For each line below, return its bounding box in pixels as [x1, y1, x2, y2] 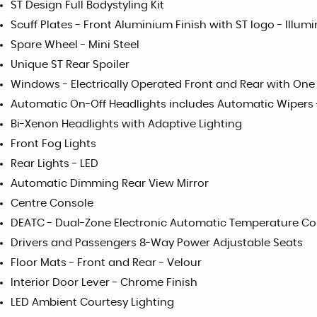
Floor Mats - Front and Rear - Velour [11, 258, 202, 269]
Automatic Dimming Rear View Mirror [11, 178, 209, 190]
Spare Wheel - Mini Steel [11, 40, 139, 51]
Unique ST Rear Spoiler [11, 59, 129, 71]
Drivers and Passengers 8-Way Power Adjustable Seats [11, 238, 303, 249]
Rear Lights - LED [11, 158, 98, 170]
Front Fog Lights [11, 139, 96, 150]
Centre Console [11, 198, 93, 209]
